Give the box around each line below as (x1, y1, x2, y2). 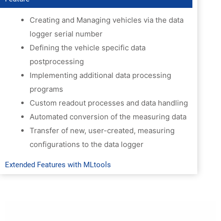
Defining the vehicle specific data (30, 42, 146, 52)
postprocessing (30, 56, 84, 66)
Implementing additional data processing (30, 70, 171, 80)
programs (30, 84, 63, 94)
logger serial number (30, 29, 103, 38)
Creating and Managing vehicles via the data (30, 15, 184, 25)
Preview (90, 6, 116, 16)
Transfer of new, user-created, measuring (30, 125, 175, 135)
